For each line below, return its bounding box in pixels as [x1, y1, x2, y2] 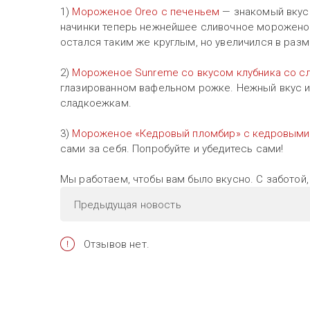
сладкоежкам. [60, 96, 131, 109]
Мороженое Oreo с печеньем [72, 5, 220, 18]
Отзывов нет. [84, 237, 149, 250]
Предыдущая [74, 198, 140, 211]
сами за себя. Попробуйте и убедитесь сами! [60, 142, 286, 155]
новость [140, 198, 181, 211]
